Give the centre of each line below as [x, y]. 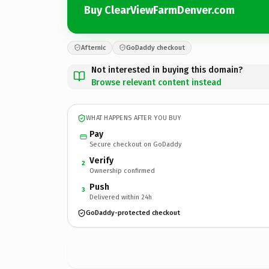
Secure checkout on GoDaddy [135, 144]
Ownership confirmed [122, 171]
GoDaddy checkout [156, 47]
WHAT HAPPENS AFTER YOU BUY [134, 118]
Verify [101, 160]
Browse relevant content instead [156, 82]
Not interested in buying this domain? [167, 70]
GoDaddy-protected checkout [133, 213]
